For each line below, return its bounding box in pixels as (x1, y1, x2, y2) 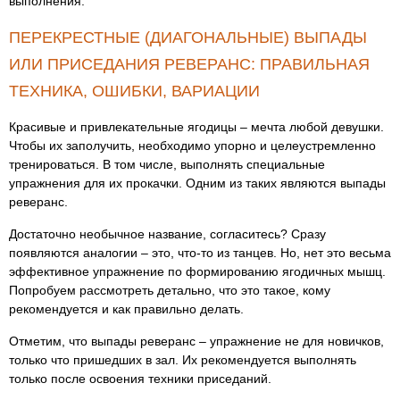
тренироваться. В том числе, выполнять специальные (9, 157, 325, 171)
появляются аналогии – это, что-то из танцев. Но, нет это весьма (9, 246, 391, 260)
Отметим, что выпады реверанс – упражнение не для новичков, (9, 334, 384, 348)
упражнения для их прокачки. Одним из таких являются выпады (9, 176, 386, 190)
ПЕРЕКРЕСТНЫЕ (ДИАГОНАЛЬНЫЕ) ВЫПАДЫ (9, 29, 367, 46)
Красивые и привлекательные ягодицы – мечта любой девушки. (9, 120, 384, 134)
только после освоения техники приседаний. (9, 371, 271, 386)
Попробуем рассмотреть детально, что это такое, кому (9, 283, 330, 297)
